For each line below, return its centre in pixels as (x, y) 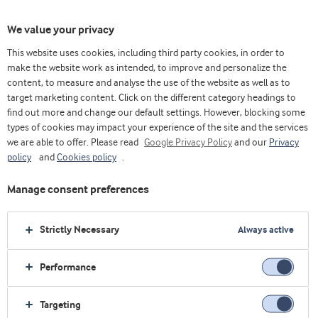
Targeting (60, 305)
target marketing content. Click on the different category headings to (152, 98)
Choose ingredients (65, 79)
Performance (68, 268)
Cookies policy (87, 158)
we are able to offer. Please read (74, 143)
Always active (266, 230)
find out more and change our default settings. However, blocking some (156, 113)
